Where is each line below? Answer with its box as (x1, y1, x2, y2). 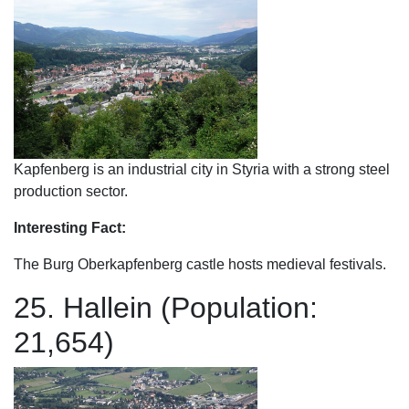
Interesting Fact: (14, 220, 126, 236)
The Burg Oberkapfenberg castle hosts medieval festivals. (14, 257, 386, 272)
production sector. (14, 184, 128, 199)
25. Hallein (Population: (14, 291, 318, 324)
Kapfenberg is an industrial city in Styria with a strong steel (14, 162, 390, 177)
